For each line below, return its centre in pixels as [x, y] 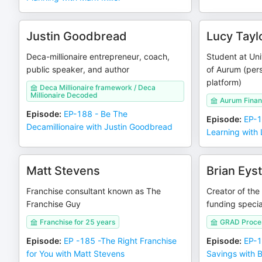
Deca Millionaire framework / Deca [98, 87]
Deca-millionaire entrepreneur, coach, [98, 56]
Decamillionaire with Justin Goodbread [99, 127]
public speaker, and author [78, 69]
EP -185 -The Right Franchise [120, 241]
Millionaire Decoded [64, 95]
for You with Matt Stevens [75, 254]
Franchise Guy [54, 204]
